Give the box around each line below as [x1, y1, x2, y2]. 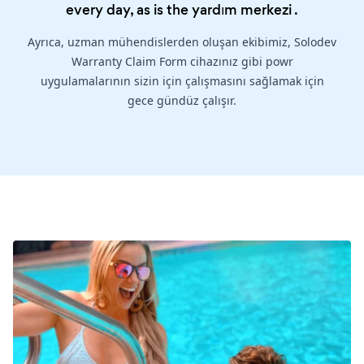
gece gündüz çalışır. [128, 93, 236, 109]
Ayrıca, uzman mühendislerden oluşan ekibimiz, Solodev [28, 34, 336, 50]
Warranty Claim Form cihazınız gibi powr [71, 54, 293, 70]
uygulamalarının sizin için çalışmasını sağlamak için [40, 73, 324, 89]
